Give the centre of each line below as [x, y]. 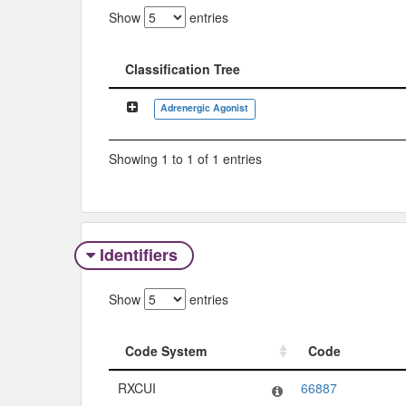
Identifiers [138, 254]
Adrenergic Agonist [205, 107]
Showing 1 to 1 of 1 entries [185, 159]
